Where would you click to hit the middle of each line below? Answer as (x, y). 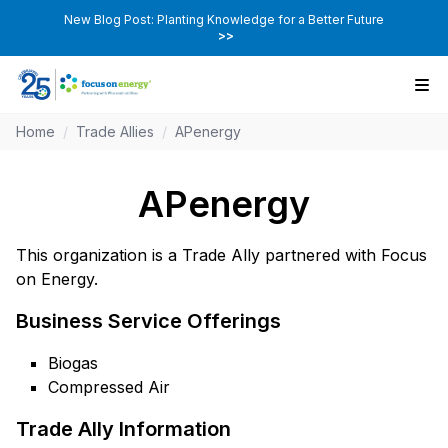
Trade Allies (115, 132)
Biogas (73, 363)
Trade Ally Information (123, 429)
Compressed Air (109, 387)
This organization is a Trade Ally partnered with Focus (221, 255)
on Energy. (57, 279)
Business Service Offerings (148, 321)
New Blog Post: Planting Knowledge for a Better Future (224, 19)
